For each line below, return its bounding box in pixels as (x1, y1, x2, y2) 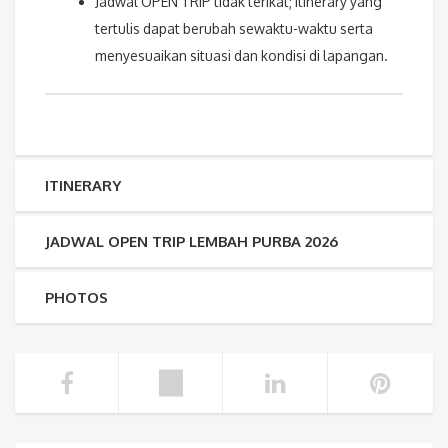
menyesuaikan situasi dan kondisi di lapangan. (95, 46, 388, 64)
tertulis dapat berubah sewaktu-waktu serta (95, 19, 373, 37)
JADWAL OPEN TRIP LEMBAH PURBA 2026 (45, 231, 338, 251)
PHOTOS (45, 287, 108, 307)
